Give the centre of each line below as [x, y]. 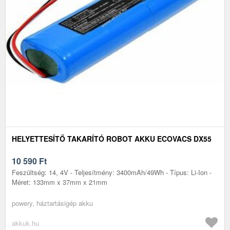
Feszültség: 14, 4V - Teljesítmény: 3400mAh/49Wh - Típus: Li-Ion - [112, 172]
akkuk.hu [25, 223]
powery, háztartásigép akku [52, 203]
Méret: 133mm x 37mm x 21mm [60, 182]
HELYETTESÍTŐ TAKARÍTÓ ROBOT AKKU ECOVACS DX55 [112, 138]
